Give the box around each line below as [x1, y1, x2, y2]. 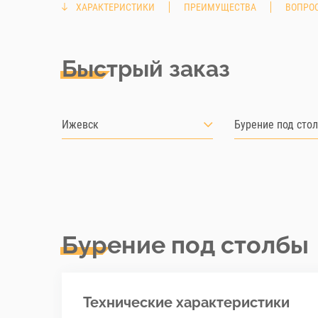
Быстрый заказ [62, 55, 230, 82]
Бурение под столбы [62, 231, 309, 259]
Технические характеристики [83, 294, 290, 311]
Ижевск [62, 118, 99, 131]
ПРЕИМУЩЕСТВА [184, 1, 256, 13]
